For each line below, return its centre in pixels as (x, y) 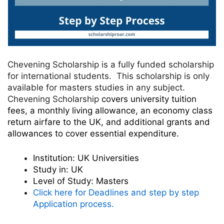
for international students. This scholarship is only (108, 76)
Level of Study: (63, 181)
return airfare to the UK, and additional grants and (109, 122)
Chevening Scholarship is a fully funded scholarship (111, 65)
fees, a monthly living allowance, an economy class (110, 111)
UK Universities (108, 158)
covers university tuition (148, 99)
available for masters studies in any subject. (96, 88)
